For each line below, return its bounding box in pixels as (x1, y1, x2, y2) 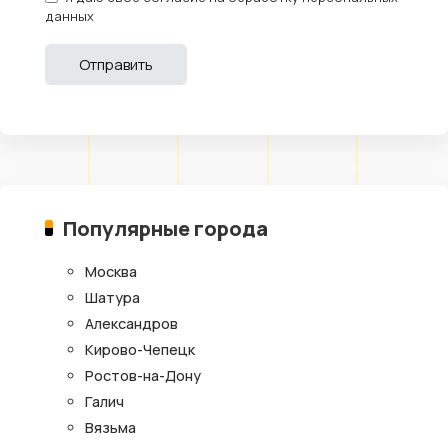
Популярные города (63, 214, 269, 243)
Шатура (85, 288, 140, 308)
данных (45, 7, 94, 26)
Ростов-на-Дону (85, 366, 201, 386)
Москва (85, 262, 137, 282)
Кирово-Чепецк (85, 340, 195, 360)
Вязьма (85, 418, 136, 438)
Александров (85, 314, 178, 334)
